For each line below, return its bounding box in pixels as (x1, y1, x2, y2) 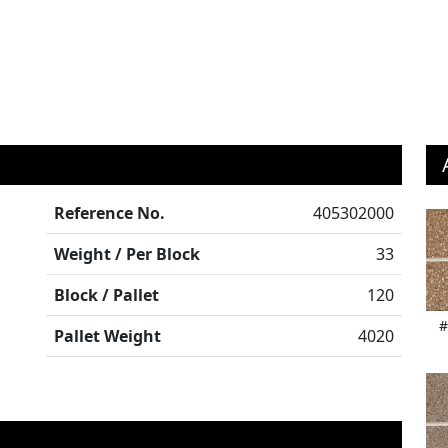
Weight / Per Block (54, 242, 200, 265)
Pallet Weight (54, 324, 161, 347)
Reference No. (54, 201, 165, 224)
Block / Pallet (54, 283, 159, 306)
